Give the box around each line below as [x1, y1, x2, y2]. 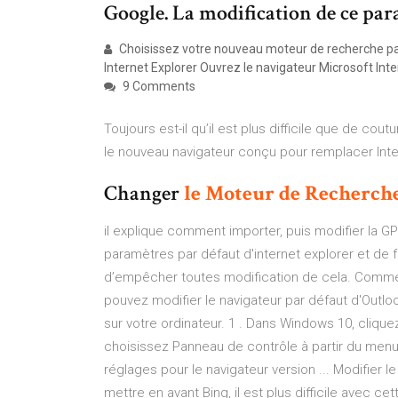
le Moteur [184, 179, 275, 207]
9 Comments [120, 79, 195, 93]
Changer [104, 179, 184, 207]
